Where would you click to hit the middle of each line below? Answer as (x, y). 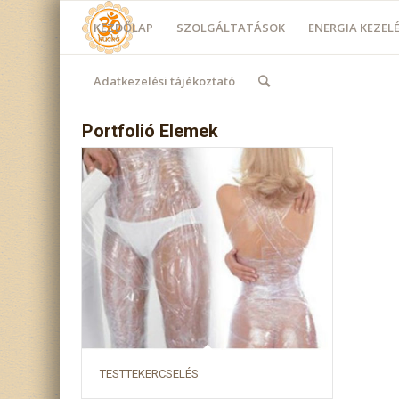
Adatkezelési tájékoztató (165, 81)
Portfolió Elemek (151, 131)
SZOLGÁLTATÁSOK (231, 28)
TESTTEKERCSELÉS (150, 373)
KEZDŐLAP (124, 28)
